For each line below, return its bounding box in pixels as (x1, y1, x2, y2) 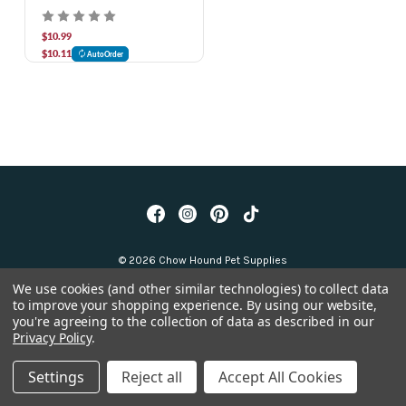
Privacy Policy (13, 329, 92, 346)
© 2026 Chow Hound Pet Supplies (119, 253, 287, 266)
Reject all (121, 367, 182, 387)
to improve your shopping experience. (13, 296, 247, 314)
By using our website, (246, 296, 378, 314)
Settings (28, 367, 84, 387)
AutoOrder (87, 48, 124, 59)
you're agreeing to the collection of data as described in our (13, 313, 374, 330)
